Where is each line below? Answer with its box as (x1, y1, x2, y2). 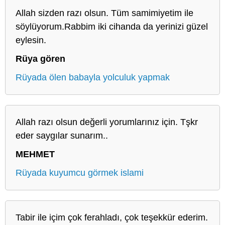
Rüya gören (16, 53, 65, 64)
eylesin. (16, 35, 46, 45)
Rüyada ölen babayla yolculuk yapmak (16, 72, 170, 82)
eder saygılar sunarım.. (16, 130, 108, 141)
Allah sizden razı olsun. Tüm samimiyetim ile (16, 8, 193, 18)
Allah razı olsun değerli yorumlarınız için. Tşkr (16, 117, 198, 127)
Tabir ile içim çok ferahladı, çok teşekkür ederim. (16, 212, 208, 222)
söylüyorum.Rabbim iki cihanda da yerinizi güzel (16, 21, 208, 32)
